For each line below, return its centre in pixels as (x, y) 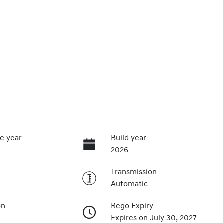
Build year (128, 138)
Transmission (134, 172)
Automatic (129, 184)
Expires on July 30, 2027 (154, 218)
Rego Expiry (132, 206)
